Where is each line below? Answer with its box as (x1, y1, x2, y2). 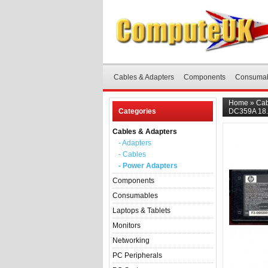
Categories (118, 107, 156, 115)
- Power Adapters (118, 162, 178, 170)
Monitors (112, 221, 141, 230)
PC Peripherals (112, 251, 162, 260)
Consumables (112, 191, 158, 200)
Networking (112, 236, 150, 245)
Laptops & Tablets (112, 206, 170, 215)
